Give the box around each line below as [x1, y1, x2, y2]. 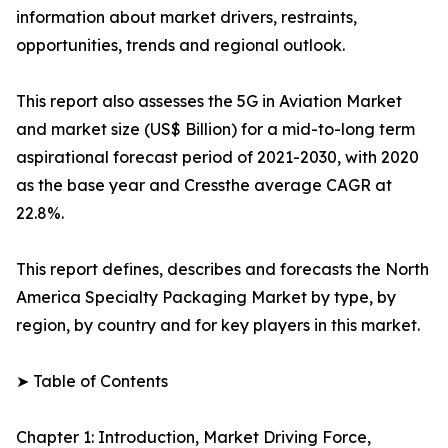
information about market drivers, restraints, [16, 7, 357, 28]
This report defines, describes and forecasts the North [16, 259, 429, 280]
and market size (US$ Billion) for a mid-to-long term [16, 119, 415, 140]
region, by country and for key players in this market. [16, 315, 420, 336]
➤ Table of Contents [16, 371, 168, 392]
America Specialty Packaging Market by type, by [16, 287, 396, 308]
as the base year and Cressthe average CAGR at [16, 175, 392, 196]
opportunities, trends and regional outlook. [16, 35, 345, 56]
